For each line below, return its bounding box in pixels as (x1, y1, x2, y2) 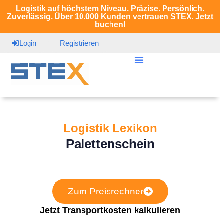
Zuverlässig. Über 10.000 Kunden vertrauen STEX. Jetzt (7, 12, 213, 21)
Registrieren (60, 39, 99, 47)
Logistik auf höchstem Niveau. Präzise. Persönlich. (16, 4, 204, 13)
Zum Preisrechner (67, 186, 143, 196)
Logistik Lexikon (63, 121, 157, 135)
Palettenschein (65, 137, 155, 151)
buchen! (94, 20, 126, 28)
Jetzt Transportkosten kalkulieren (40, 205, 180, 215)
